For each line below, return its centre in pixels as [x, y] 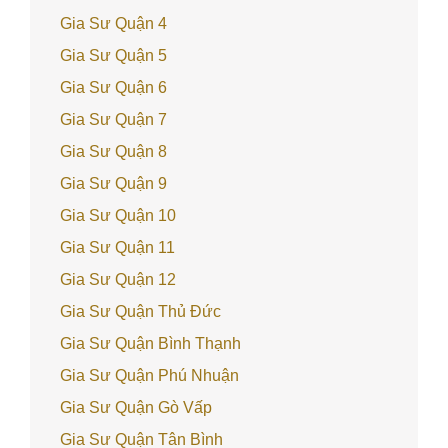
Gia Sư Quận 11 [117, 247]
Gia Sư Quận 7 [113, 119]
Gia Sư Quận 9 [113, 183]
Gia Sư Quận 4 [113, 23]
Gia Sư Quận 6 [113, 87]
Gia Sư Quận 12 [118, 279]
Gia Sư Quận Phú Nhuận [149, 375]
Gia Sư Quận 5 [113, 55]
